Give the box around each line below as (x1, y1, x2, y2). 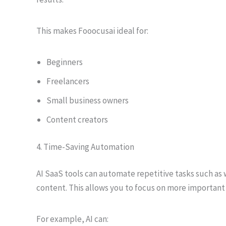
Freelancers (46, 76, 89, 87)
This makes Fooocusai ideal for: (36, 25, 148, 36)
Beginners (46, 56, 83, 68)
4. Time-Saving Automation (36, 141, 134, 152)
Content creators (46, 114, 108, 125)
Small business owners (46, 95, 129, 106)
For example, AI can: (36, 213, 108, 224)
